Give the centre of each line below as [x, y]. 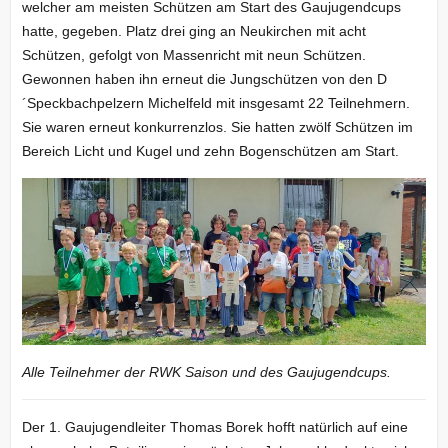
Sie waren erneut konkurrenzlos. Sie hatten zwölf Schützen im [217, 127]
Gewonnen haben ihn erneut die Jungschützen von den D [204, 79]
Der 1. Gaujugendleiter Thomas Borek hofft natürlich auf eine [214, 426]
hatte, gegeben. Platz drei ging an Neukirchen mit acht [193, 31]
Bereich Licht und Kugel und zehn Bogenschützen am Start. [210, 151]
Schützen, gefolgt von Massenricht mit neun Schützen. [193, 55]
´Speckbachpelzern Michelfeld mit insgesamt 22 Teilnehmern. [215, 103]
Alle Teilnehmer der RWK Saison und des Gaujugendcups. [206, 371]
